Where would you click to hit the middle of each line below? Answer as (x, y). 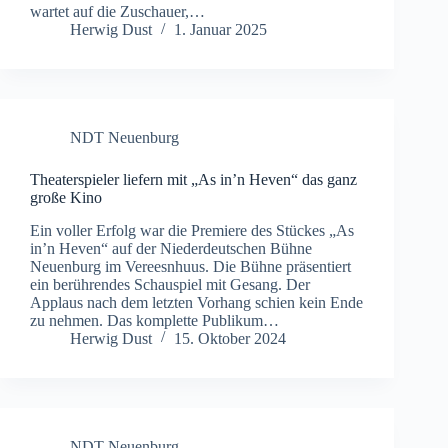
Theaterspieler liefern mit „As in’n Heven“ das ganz (193, 180)
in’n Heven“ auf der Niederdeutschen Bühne (171, 248)
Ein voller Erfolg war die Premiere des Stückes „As (192, 230)
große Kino (66, 198)
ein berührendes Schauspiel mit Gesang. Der (170, 284)
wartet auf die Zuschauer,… (117, 12)
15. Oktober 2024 (230, 338)
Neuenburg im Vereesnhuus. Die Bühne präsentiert (190, 266)
